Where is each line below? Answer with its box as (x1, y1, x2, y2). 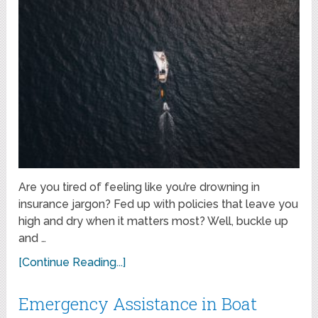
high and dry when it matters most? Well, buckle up (18, 214, 289, 229)
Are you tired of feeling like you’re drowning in (18, 180, 261, 194)
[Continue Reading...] (18, 256, 126, 270)
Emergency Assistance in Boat (18, 292, 258, 316)
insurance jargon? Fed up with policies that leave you (18, 197, 299, 212)
